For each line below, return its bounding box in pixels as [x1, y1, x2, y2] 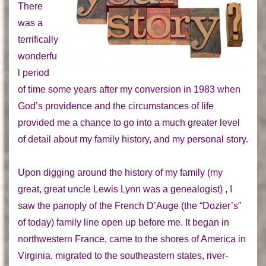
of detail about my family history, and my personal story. [18, 134, 248, 144]
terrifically [18, 34, 58, 45]
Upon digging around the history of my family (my [18, 167, 223, 178]
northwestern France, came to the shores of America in [18, 233, 246, 244]
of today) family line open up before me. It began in [18, 217, 229, 227]
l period [18, 67, 49, 78]
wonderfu [18, 50, 57, 61]
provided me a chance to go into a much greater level [18, 117, 240, 128]
